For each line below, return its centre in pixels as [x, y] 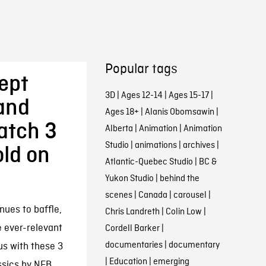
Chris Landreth [132, 212]
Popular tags [141, 69]
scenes [118, 195]
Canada [153, 195]
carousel [190, 195]
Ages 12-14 [142, 96]
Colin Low [183, 212]
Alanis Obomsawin [179, 112]
